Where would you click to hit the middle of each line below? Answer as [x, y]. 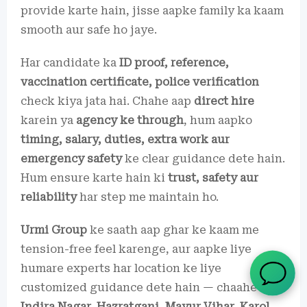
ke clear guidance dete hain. [204, 158]
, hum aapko [218, 120]
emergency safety [71, 158]
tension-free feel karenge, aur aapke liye [136, 249]
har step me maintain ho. [148, 197]
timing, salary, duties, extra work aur [125, 139]
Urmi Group [54, 230]
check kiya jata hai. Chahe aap [107, 101]
